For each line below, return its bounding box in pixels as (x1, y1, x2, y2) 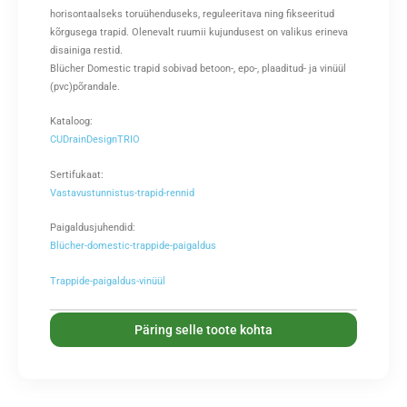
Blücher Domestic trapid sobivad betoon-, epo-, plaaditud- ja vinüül (50, 62, 346, 74)
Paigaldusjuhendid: (50, 222, 135, 234)
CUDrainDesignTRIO (50, 134, 140, 146)
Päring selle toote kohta (134, 323, 273, 338)
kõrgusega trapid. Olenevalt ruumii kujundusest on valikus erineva (50, 25, 348, 38)
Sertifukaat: (50, 168, 104, 181)
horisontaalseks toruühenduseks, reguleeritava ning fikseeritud (50, 7, 334, 20)
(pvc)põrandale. (50, 80, 120, 93)
